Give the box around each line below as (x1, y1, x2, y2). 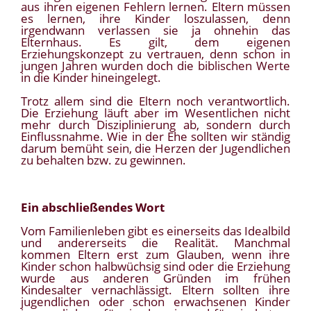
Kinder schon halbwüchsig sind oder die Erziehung (21, 258, 290, 275)
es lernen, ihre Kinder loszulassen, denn (21, 10, 290, 27)
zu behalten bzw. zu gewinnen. (21, 152, 186, 169)
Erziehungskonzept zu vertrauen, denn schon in (21, 46, 290, 62)
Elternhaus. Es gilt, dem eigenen (21, 34, 290, 51)
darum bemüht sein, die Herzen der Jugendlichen (21, 140, 290, 157)
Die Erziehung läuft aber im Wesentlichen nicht (21, 105, 290, 121)
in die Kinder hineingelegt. (21, 69, 161, 86)
